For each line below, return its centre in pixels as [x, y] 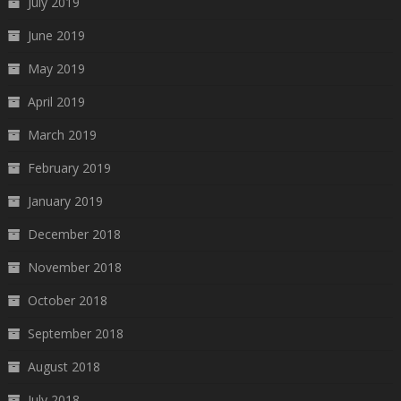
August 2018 [64, 366]
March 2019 [62, 134]
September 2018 [75, 333]
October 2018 [67, 300]
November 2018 [74, 267]
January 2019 [65, 200]
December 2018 [74, 234]
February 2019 [69, 167]
